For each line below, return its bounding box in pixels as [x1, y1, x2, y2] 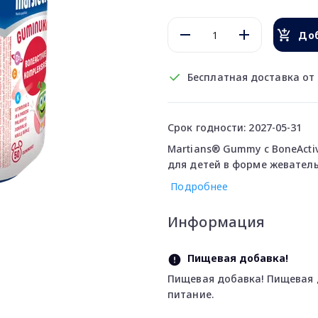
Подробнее [170, 180, 229, 193]
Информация [168, 212, 265, 231]
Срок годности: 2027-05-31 [168, 121, 302, 134]
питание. [168, 287, 214, 301]
